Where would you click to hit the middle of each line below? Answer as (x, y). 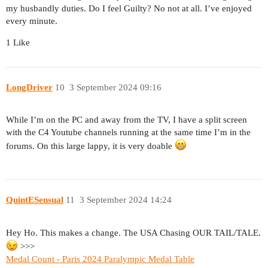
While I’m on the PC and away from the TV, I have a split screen (127, 120)
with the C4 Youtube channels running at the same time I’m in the (128, 133)
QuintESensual (35, 200)
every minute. (32, 21)
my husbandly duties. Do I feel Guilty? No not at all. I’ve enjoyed (129, 9)
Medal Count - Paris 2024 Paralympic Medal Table (100, 259)
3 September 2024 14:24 (125, 200)
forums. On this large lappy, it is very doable (90, 146)
